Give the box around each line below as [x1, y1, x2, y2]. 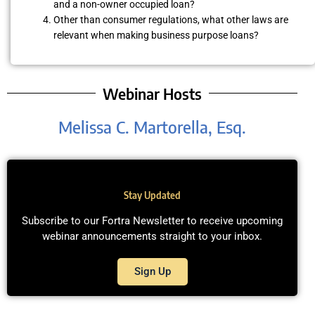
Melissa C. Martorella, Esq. [58, 115, 246, 137]
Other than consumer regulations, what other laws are [53, 14, 289, 26]
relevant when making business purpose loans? [53, 30, 259, 41]
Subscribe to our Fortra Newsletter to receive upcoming [22, 214, 283, 227]
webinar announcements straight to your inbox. [42, 229, 262, 243]
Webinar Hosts [103, 83, 202, 103]
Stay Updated [124, 188, 181, 201]
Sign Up [134, 264, 171, 278]
